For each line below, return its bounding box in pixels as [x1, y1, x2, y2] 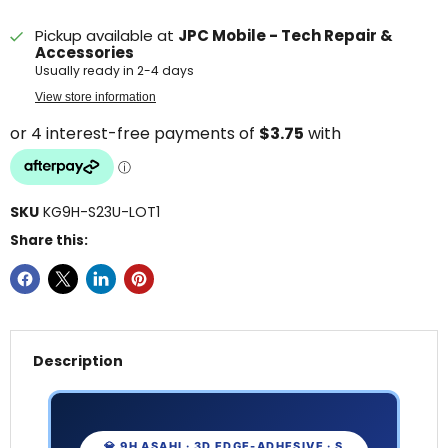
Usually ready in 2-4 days [35, 62, 194, 80]
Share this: [10, 231, 88, 251]
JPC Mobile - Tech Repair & [178, 25, 393, 47]
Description [32, 350, 123, 371]
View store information [35, 90, 156, 105]
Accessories [35, 42, 134, 64]
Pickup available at [35, 25, 178, 47]
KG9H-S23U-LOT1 [43, 202, 160, 223]
